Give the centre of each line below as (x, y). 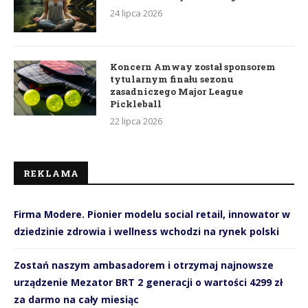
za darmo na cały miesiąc (76, 299)
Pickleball (136, 103)
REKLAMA (51, 173)
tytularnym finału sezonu (172, 79)
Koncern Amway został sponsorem (193, 66)
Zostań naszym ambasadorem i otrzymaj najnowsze (144, 265)
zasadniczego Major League (177, 91)
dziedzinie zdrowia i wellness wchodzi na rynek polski (146, 231)
